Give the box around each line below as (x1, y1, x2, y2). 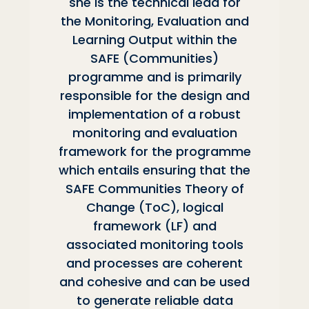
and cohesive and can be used (59, 272, 250, 290)
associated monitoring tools (66, 235, 243, 253)
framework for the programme (58, 142, 251, 160)
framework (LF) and (92, 217, 217, 235)
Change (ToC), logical (86, 198, 223, 216)
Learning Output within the (72, 30, 237, 48)
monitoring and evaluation (72, 123, 237, 141)
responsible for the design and (59, 86, 250, 104)
